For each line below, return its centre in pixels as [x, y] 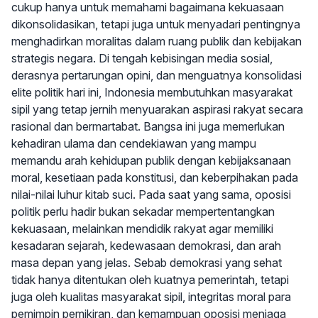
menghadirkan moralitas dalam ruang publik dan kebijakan [157, 42]
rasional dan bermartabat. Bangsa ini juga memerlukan [148, 127]
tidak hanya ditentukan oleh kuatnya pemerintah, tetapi [150, 280]
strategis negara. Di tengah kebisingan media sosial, [142, 59]
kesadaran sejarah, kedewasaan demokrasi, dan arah [146, 246]
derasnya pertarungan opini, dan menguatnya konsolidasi [157, 76]
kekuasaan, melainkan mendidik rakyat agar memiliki [142, 229]
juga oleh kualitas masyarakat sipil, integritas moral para [151, 297]
